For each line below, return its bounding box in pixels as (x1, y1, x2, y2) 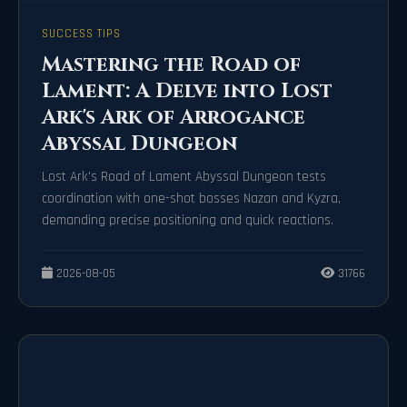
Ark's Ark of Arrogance (42, 104, 305, 132)
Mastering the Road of (42, 51, 301, 79)
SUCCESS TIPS (42, 26, 121, 42)
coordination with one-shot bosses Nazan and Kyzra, (42, 190, 341, 208)
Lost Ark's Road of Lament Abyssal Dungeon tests (42, 168, 326, 186)
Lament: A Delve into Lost (42, 77, 333, 105)
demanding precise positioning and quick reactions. (42, 212, 333, 230)
